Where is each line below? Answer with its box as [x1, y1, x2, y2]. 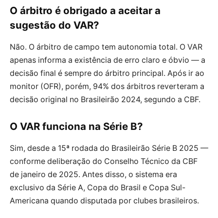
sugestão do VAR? [10, 19, 99, 32]
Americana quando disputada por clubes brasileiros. [10, 196, 199, 205]
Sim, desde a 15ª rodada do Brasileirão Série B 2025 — [10, 143, 208, 153]
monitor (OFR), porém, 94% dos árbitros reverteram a [10, 81, 204, 91]
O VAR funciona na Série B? [10, 120, 143, 133]
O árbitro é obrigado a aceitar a [10, 4, 161, 17]
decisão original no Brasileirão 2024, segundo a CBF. [10, 94, 200, 104]
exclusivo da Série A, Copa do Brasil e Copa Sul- [10, 182, 185, 192]
